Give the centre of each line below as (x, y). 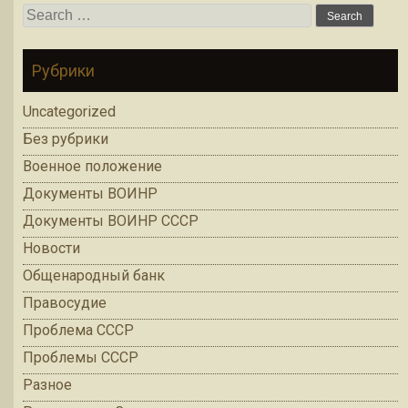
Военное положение (92, 167)
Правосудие (65, 303)
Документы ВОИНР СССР (111, 221)
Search (44, 13)
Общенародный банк (94, 276)
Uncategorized (69, 112)
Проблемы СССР (81, 358)
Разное (47, 385)
